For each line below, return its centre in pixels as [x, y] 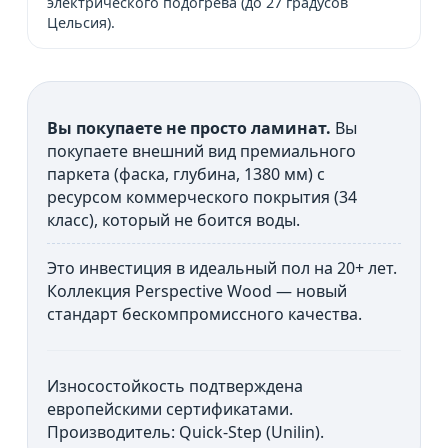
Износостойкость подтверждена [175, 385]
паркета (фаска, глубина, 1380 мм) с [186, 173]
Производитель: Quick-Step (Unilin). [186, 431]
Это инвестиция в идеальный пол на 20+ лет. [222, 267]
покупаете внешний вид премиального [202, 150]
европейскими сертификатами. [170, 408]
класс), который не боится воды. [174, 219]
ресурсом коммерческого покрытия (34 [202, 196]
